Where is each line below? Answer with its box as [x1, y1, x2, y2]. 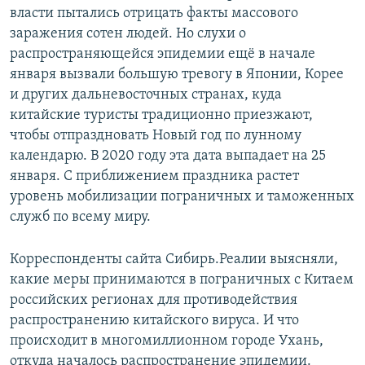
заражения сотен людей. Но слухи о [10, 26, 246, 42]
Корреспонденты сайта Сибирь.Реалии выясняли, [10, 252, 338, 268]
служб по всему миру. [10, 209, 151, 226]
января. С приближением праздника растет [10, 169, 299, 185]
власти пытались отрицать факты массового [10, 6, 298, 22]
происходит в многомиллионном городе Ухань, [10, 333, 323, 350]
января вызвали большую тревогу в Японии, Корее [10, 67, 344, 83]
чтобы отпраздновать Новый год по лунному [10, 128, 301, 144]
